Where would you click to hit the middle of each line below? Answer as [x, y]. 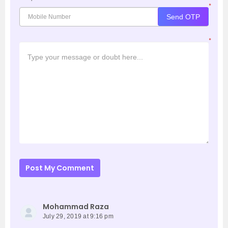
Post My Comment [60, 168]
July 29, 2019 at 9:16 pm [78, 217]
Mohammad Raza [76, 207]
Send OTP [183, 17]
